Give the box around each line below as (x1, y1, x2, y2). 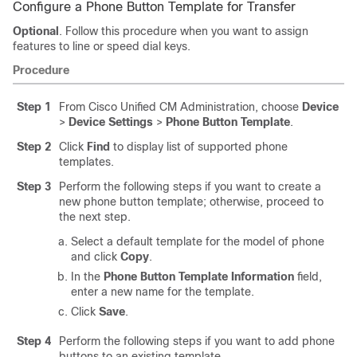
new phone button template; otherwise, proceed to (59, 195, 324, 208)
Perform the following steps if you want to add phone (59, 335, 335, 347)
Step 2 (17, 140, 51, 153)
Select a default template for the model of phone (71, 235, 324, 248)
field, (294, 270, 322, 283)
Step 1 (17, 100, 51, 113)
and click (71, 250, 120, 263)
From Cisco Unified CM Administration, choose (59, 100, 299, 113)
